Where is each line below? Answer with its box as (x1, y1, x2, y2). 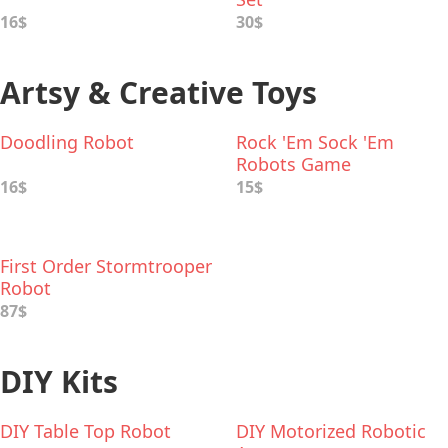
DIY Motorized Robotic (236, 419, 426, 443)
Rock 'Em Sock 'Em (236, 130, 394, 154)
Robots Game (236, 152, 351, 176)
